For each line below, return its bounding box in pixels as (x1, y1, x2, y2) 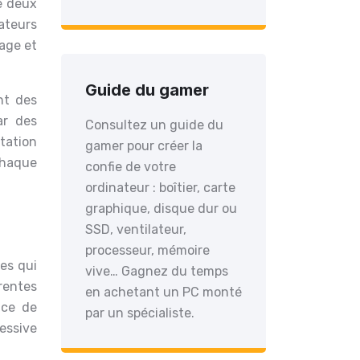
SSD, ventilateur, (85, 222, 186, 237)
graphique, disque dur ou (85, 201, 237, 216)
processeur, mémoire (85, 243, 210, 258)
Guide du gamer (85, 80, 209, 100)
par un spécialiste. (85, 305, 194, 321)
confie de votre (85, 159, 176, 174)
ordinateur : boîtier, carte (85, 180, 235, 195)
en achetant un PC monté (85, 284, 242, 300)
